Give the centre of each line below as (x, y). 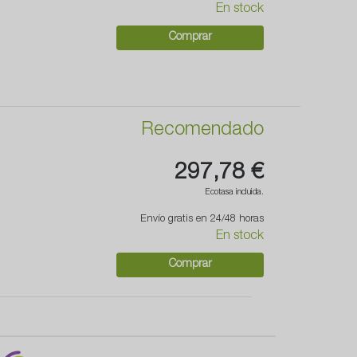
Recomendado (202, 131)
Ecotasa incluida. (234, 193)
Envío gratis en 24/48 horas (202, 220)
